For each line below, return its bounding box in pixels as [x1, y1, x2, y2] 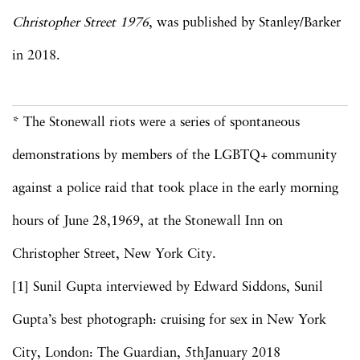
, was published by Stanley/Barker [149, 15, 341, 30]
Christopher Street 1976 [12, 15, 149, 30]
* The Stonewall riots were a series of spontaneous [12, 115, 300, 129]
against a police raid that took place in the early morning [12, 181, 338, 195]
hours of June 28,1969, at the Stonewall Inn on [12, 214, 283, 228]
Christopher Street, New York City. [12, 247, 216, 261]
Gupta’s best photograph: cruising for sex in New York [12, 313, 326, 327]
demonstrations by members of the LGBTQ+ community [12, 148, 337, 162]
